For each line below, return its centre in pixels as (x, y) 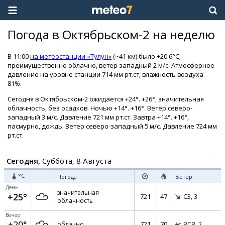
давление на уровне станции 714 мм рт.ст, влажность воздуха (105, 74)
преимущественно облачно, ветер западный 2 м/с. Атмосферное (111, 65)
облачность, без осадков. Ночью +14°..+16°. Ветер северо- (100, 108)
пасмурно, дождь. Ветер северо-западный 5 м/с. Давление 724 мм (112, 126)
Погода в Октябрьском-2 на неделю (111, 34)
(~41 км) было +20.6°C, (146, 56)
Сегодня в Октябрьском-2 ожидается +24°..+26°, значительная (106, 99)
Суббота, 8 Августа (76, 161)
